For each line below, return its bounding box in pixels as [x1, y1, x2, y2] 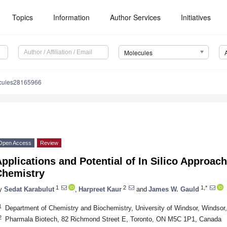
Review [40, 140, 58, 146]
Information [53, 12, 90, 22]
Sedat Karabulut [4, 185, 54, 193]
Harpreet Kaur [79, 185, 122, 193]
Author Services [110, 12, 161, 22]
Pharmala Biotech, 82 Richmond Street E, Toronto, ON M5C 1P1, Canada [5, 215, 221, 223]
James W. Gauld [148, 185, 199, 193]
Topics [12, 12, 33, 22]
